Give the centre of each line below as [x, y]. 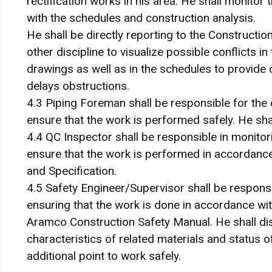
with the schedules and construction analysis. [141, 18]
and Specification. [72, 171]
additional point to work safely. [104, 256]
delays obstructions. [78, 86]
